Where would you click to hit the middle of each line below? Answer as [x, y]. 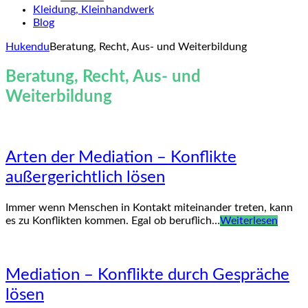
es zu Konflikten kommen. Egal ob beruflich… [113, 220]
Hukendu [27, 47]
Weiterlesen [249, 220]
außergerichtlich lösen [85, 177]
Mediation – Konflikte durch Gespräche [147, 275]
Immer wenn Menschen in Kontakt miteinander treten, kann [149, 207]
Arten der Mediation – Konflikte [121, 157]
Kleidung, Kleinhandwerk [93, 10]
